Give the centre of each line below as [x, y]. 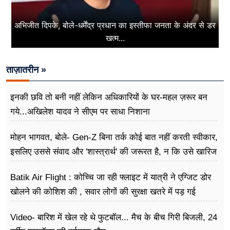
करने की [24, 166]
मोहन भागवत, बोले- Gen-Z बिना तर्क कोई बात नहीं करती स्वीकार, [114, 138]
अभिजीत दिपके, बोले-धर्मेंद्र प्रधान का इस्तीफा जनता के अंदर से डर [115, 25]
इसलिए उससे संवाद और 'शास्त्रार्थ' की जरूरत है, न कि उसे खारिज [113, 152]
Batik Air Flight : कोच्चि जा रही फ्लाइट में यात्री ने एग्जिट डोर [111, 178]
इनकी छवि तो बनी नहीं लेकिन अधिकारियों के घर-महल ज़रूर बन [109, 98]
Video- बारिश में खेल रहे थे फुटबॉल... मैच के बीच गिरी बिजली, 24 [114, 218]
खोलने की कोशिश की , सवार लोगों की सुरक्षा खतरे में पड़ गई [103, 192]
